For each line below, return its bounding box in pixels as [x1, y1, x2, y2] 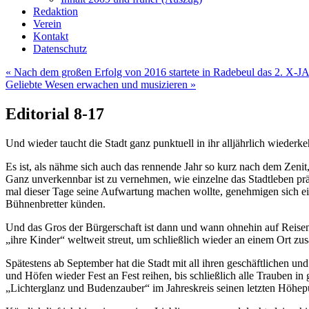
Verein [33, 18, 61, 30]
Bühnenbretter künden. [6, 197, 106, 210]
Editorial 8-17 [6, 104, 104, 123]
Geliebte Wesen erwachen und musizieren [6, 79, 190, 90]
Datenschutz [33, 43, 87, 54]
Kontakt [33, 30, 68, 42]
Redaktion [33, 6, 78, 17]
